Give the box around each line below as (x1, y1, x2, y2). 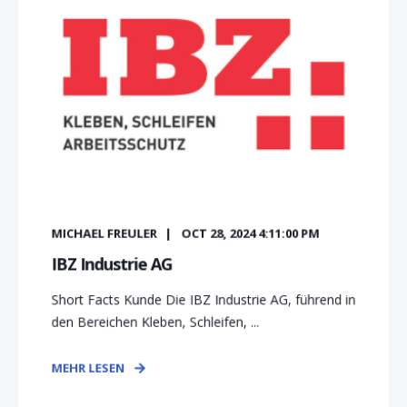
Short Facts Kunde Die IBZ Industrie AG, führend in (51, 290, 356, 309)
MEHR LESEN (51, 359, 125, 376)
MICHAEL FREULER (51, 224, 157, 242)
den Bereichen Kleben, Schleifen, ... (51, 313, 260, 331)
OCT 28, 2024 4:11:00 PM (181, 224, 320, 242)
